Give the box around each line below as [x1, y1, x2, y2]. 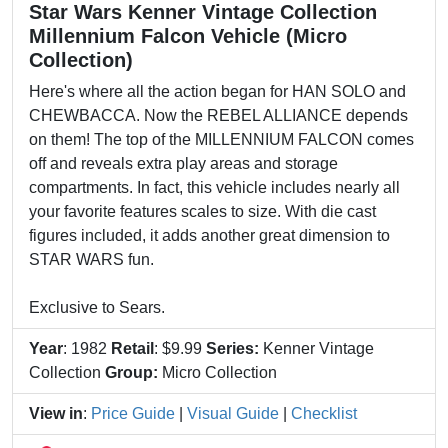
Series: [206, 340, 259, 357]
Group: [105, 364, 158, 381]
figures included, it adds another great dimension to [29, 227, 390, 244]
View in [29, 405, 83, 422]
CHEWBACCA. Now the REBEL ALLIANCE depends [29, 107, 408, 124]
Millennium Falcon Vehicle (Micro [29, 25, 347, 47]
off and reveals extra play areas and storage [29, 155, 338, 172]
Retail [111, 340, 154, 357]
